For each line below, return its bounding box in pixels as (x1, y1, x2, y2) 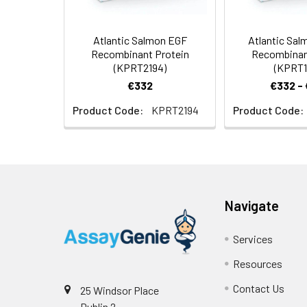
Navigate (225, 197, 280, 214)
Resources (233, 257, 283, 270)
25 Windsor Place (80, 284, 159, 297)
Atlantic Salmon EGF (93, 34, 187, 47)
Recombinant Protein (90, 47, 189, 60)
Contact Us (233, 282, 285, 295)
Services (233, 232, 273, 245)
